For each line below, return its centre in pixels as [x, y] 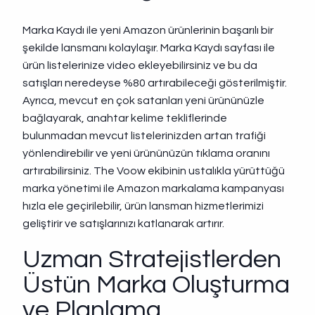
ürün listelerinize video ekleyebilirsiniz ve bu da [140, 65]
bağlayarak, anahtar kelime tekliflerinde [125, 118]
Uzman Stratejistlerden [152, 259]
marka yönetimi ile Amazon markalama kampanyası [154, 188]
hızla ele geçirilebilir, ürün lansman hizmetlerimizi [143, 206]
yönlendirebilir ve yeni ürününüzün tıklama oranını [147, 153]
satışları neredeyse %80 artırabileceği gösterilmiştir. [155, 83]
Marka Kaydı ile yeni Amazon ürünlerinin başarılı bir [148, 30]
